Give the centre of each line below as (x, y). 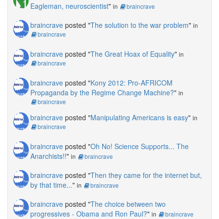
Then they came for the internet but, (146, 175)
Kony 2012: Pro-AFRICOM (131, 83)
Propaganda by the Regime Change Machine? (102, 93)
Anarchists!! (48, 156)
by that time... (51, 185)
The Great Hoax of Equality (132, 54)
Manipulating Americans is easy (139, 118)
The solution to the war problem (140, 25)
